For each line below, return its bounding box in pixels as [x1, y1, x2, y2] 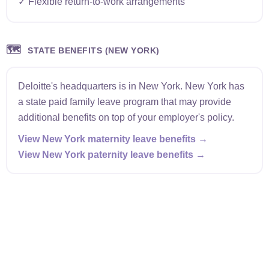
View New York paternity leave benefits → [17, 149, 205, 160]
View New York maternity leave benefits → [17, 133, 208, 144]
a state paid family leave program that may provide [17, 96, 231, 107]
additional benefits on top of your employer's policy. [17, 112, 234, 122]
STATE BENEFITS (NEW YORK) [25, 46, 160, 55]
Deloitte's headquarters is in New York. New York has [17, 80, 244, 91]
